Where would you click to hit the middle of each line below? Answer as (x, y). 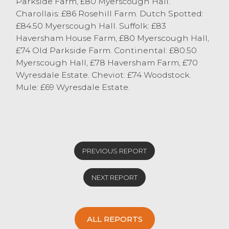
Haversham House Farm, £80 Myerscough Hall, (113, 38)
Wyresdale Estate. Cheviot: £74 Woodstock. (104, 75)
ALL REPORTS (114, 219)
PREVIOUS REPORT (114, 151)
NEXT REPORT (114, 178)
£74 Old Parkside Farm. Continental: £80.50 (107, 51)
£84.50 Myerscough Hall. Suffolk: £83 (91, 26)
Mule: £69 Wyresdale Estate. (73, 87)
